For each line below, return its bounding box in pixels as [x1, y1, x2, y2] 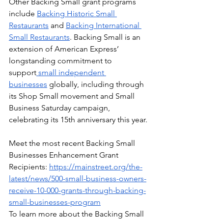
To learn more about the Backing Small [9, 209, 146, 219]
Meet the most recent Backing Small [9, 138, 137, 148]
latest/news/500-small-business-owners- [9, 174, 146, 183]
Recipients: [9, 162, 49, 171]
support [9, 68, 36, 77]
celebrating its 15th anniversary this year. [9, 115, 147, 124]
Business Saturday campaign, [9, 103, 112, 112]
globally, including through [47, 80, 146, 89]
